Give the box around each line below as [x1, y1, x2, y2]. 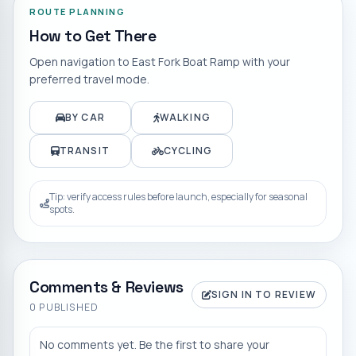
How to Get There [29, 25, 157, 46]
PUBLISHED [37, 300, 99, 314]
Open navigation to [29, 53, 132, 69]
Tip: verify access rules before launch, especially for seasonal [49, 189, 308, 203]
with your [240, 53, 290, 69]
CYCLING [163, 143, 213, 157]
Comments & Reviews [29, 276, 184, 297]
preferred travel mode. [29, 71, 149, 87]
